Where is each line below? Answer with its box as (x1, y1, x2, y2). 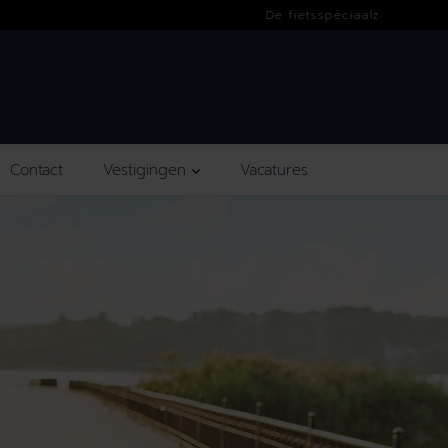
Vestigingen (103, 159, 192, 182)
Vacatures (240, 159, 308, 182)
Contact (10, 159, 63, 182)
